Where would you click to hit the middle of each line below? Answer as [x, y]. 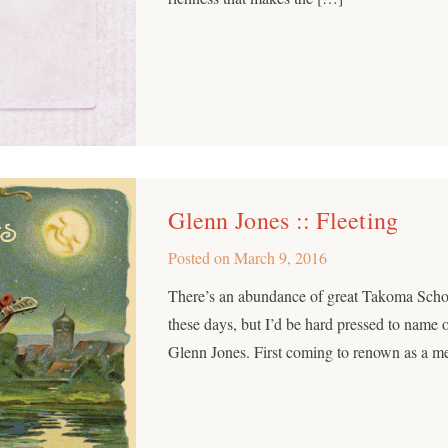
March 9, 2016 [281, 257]
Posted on [201, 257]
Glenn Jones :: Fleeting [283, 219]
